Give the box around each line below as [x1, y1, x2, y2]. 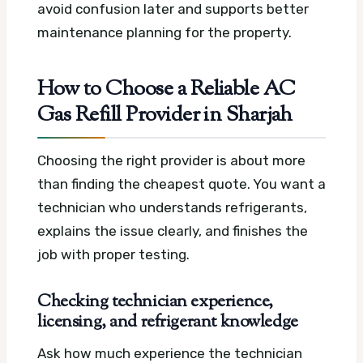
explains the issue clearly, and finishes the [37, 222, 308, 239]
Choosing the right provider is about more [37, 152, 305, 169]
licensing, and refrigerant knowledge [37, 310, 298, 335]
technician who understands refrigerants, [37, 199, 307, 216]
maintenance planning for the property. [37, 24, 292, 41]
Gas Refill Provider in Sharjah [37, 100, 293, 131]
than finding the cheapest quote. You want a [37, 175, 326, 192]
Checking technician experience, [37, 289, 273, 314]
